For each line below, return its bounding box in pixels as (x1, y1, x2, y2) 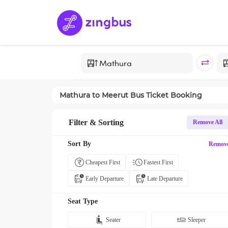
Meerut (102, 90, 128, 100)
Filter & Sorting (69, 118, 124, 127)
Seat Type (68, 197, 98, 205)
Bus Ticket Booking (128, 90, 202, 100)
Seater (106, 216, 121, 223)
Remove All (193, 119, 222, 126)
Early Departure (85, 175, 124, 182)
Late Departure (147, 175, 183, 182)
